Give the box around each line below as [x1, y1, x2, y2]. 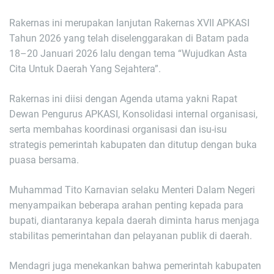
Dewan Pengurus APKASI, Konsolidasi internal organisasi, [9, 108, 257, 120]
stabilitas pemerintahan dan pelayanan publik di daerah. [9, 230, 252, 242]
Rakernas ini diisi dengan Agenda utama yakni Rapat [9, 93, 237, 105]
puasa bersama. [9, 154, 79, 166]
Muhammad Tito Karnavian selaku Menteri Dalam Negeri [9, 184, 255, 196]
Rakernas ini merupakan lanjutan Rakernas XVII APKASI [9, 17, 250, 29]
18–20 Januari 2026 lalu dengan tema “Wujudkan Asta [9, 48, 247, 60]
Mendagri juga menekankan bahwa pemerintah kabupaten [9, 260, 261, 272]
